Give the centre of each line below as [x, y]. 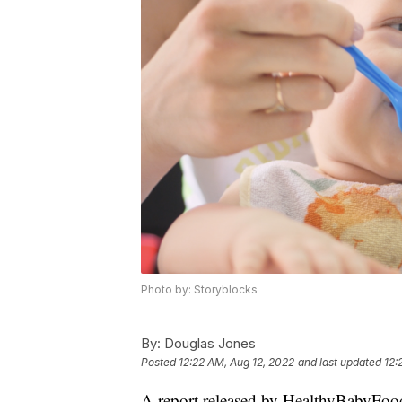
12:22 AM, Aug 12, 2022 [236, 363]
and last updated [340, 363]
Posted [160, 363]
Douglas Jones [208, 344]
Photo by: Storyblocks [199, 290]
